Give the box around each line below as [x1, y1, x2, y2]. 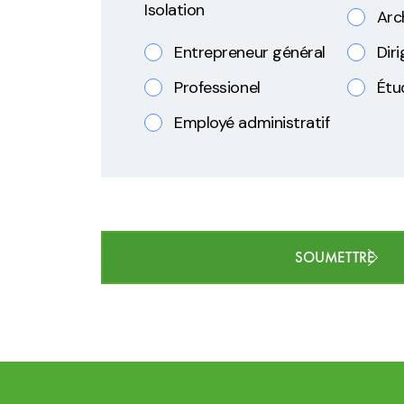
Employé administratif [174, 112, 330, 134]
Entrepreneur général [174, 41, 326, 64]
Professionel [174, 77, 261, 99]
